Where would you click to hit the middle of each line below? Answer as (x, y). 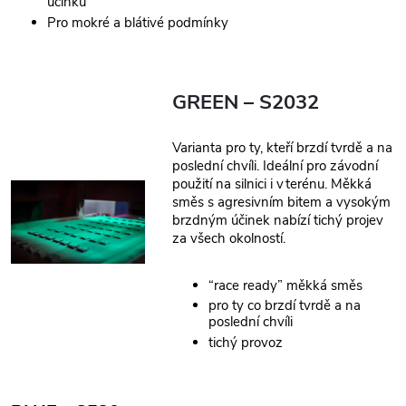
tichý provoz (246, 342)
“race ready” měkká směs (286, 285)
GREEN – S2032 (246, 103)
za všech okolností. (229, 239)
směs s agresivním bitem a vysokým (282, 203)
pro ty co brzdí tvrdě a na (285, 306)
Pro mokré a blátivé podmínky (138, 22)
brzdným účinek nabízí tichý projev (278, 221)
